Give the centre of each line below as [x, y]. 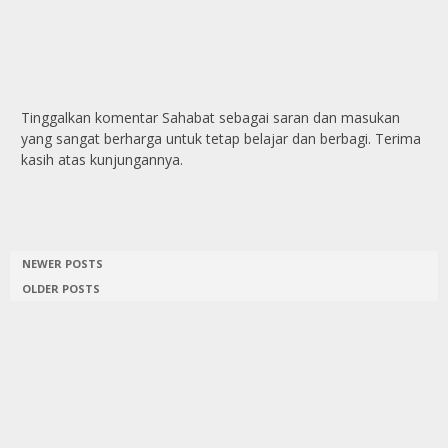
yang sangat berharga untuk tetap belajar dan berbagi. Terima [221, 139]
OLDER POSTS [61, 289]
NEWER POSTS [62, 264]
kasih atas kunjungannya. [102, 160]
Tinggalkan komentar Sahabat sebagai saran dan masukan [210, 118]
